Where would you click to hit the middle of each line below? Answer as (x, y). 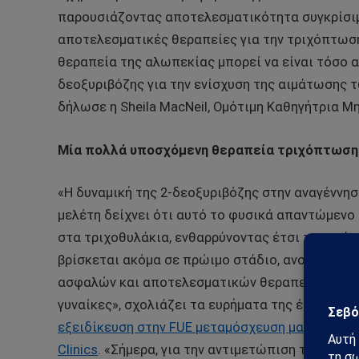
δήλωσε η (89, 107)
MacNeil (184, 107)
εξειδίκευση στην (113, 328)
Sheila (138, 107)
